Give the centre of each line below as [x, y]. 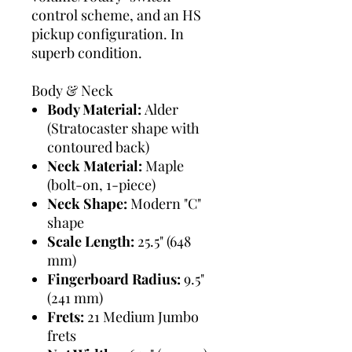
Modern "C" [164, 203]
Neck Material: [95, 166]
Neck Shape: [87, 203]
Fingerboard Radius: [114, 279]
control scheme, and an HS [116, 15]
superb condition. [87, 53]
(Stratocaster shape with [123, 128]
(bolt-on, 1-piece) [101, 185]
